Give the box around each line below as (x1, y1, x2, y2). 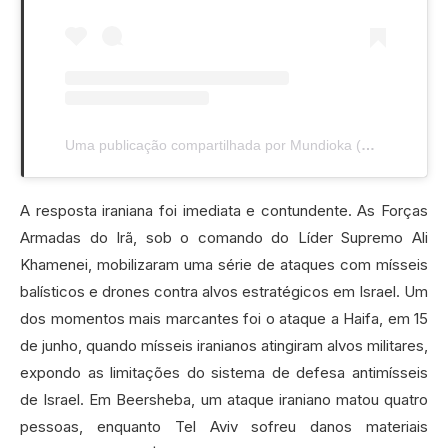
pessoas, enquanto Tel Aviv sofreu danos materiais (20, 417, 428, 437)
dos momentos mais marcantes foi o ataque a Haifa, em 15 (20, 309, 428, 329)
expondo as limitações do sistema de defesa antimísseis (20, 363, 428, 383)
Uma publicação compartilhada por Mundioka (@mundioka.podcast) (361, 137, 375, 154)
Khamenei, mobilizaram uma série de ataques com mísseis (20, 255, 428, 275)
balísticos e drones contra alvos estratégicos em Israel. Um (20, 282, 428, 302)
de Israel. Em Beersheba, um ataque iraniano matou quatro (20, 390, 428, 410)
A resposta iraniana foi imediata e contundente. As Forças (20, 201, 428, 221)
